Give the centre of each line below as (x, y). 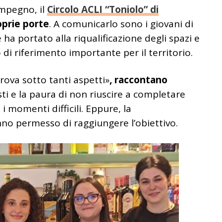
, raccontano (139, 80)
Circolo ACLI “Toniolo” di (103, 9)
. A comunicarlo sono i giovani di (121, 24)
